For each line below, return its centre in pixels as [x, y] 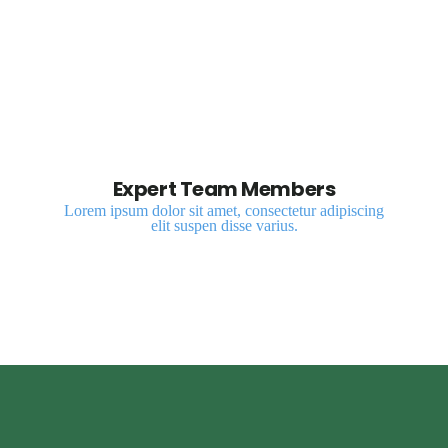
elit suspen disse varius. [224, 226]
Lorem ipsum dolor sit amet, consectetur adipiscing [224, 211]
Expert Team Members [224, 189]
